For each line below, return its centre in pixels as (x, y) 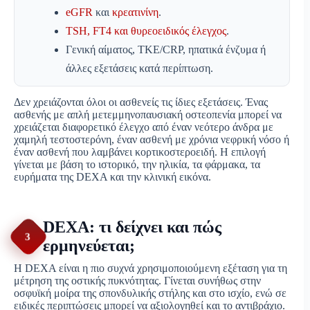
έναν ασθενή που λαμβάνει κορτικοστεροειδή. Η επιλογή (140, 152)
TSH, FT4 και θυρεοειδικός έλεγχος (146, 31)
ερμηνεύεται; (89, 246)
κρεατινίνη (135, 12)
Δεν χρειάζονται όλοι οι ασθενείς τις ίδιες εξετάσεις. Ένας (141, 102)
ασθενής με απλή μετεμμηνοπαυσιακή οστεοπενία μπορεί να (148, 115)
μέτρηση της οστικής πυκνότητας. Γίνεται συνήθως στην (137, 281)
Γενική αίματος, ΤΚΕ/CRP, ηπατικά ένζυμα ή (166, 50)
